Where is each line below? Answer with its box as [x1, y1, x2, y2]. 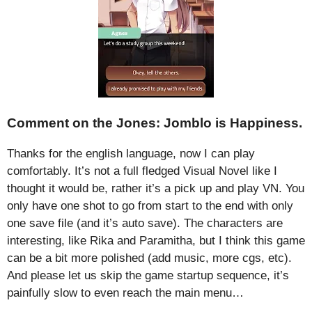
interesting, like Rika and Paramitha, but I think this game [7, 233, 305, 247]
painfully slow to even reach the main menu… [7, 286, 244, 299]
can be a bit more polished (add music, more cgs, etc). [7, 251, 292, 265]
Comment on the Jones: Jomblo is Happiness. [7, 115, 302, 130]
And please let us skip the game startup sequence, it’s [7, 268, 289, 282]
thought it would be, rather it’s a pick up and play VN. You [7, 181, 304, 195]
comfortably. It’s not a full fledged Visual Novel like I [7, 164, 277, 178]
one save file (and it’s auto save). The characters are [7, 216, 283, 230]
